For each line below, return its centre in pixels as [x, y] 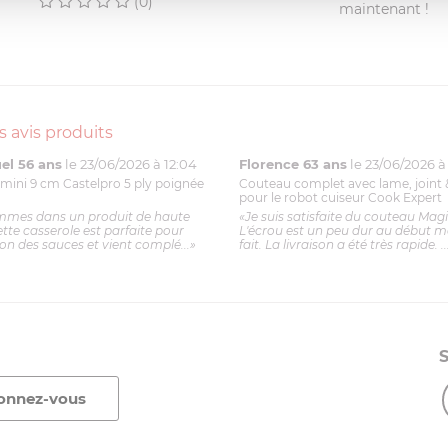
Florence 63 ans [292, 164]
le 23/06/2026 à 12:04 [131, 164]
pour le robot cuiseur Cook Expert [340, 198]
